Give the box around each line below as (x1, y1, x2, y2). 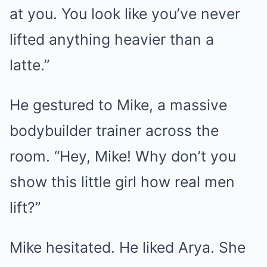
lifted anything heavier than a (10, 30, 214, 48)
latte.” (10, 55, 49, 74)
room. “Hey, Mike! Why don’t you (10, 147, 236, 165)
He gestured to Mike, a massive (10, 95, 227, 114)
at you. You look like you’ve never (10, 4, 240, 23)
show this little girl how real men (10, 172, 235, 191)
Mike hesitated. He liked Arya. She (10, 238, 246, 256)
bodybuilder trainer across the (10, 121, 219, 139)
